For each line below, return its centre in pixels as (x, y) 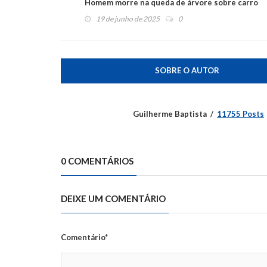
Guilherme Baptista (170, 114)
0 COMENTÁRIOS (97, 161)
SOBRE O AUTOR (187, 70)
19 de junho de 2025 (128, 18)
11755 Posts (240, 114)
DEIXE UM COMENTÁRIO (113, 198)
